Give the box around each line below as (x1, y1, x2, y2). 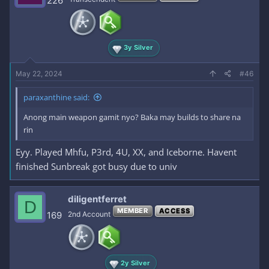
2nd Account (68, 210, 110, 219)
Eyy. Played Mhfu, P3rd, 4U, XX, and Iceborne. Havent (16, 146, 237, 158)
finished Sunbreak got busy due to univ (16, 160, 177, 172)
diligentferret (68, 193, 127, 205)
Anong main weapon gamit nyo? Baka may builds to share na (23, 111, 241, 122)
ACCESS (159, 207, 190, 215)
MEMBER (117, 207, 148, 215)
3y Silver (124, 43, 154, 52)
